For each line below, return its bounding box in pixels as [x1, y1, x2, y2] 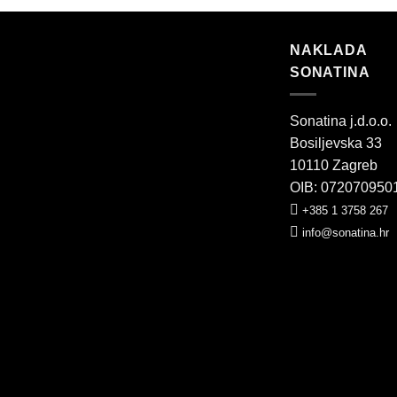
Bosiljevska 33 [290, 135, 382, 151]
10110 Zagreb [290, 157, 378, 173]
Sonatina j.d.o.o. [290, 113, 392, 128]
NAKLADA [290, 43, 367, 58]
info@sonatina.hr [302, 225, 389, 239]
